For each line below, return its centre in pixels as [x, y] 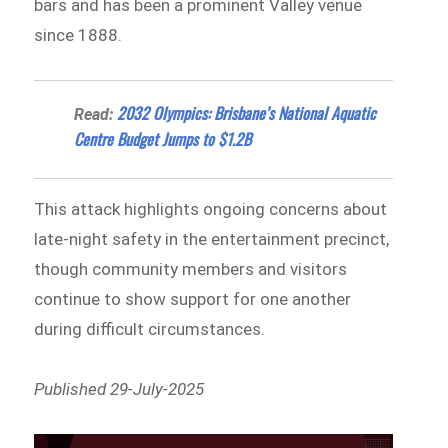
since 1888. [78, 35]
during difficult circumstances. [150, 329]
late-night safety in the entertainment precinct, [212, 239]
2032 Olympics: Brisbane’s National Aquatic [247, 113]
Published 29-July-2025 [119, 388]
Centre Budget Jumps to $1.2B [163, 139]
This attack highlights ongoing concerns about [211, 209]
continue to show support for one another [193, 299]
